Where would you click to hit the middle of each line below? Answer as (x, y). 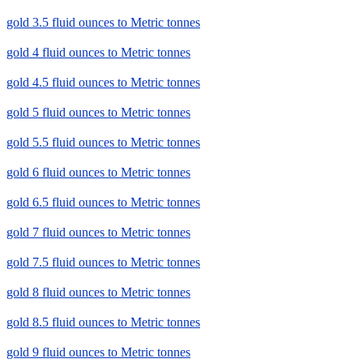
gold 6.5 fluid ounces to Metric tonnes (103, 203)
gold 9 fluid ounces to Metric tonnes (98, 352)
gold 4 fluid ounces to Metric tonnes (98, 53)
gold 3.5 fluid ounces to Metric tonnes (103, 23)
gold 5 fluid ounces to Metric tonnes (98, 113)
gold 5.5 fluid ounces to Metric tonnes (103, 143)
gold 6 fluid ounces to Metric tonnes (98, 173)
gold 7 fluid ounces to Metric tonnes (98, 233)
